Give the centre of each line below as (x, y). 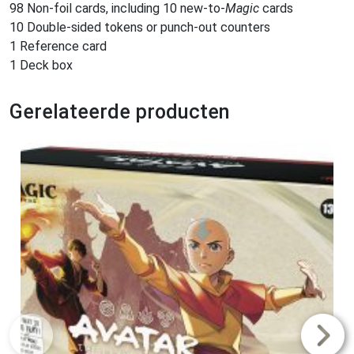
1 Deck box (41, 66)
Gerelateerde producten (120, 112)
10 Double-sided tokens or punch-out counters (140, 28)
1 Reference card (58, 47)
